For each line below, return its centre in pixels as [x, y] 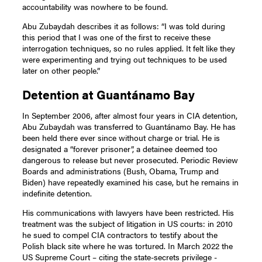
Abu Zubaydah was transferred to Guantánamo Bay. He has [129, 127]
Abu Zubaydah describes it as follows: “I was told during [124, 25]
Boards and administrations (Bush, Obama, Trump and [121, 171]
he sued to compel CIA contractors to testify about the [120, 235]
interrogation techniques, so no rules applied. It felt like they [129, 48]
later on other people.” [61, 70]
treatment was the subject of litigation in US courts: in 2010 [128, 224]
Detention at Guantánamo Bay [109, 95]
